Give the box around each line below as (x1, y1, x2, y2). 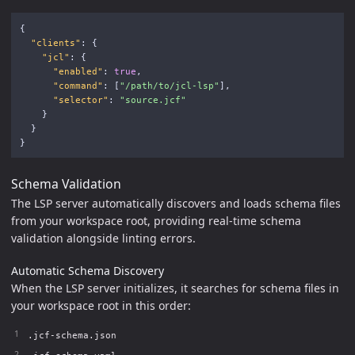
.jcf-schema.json (28, 330, 116, 341)
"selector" (52, 94, 109, 105)
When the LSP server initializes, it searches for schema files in (11, 281, 339, 296)
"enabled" (52, 66, 103, 76)
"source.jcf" (119, 94, 186, 105)
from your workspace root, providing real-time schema (11, 212, 301, 228)
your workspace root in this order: (11, 298, 191, 314)
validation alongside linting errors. (11, 230, 196, 246)
